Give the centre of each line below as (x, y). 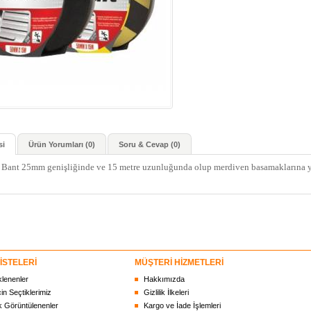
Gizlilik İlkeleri (166, 292)
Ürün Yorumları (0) (62, 144)
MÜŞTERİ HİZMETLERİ (179, 262)
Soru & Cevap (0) (150, 144)
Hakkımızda (164, 279)
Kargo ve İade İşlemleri (182, 305)
